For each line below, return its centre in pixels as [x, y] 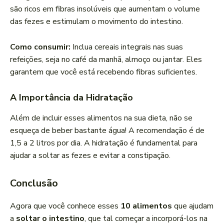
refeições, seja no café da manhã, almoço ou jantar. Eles [106, 60]
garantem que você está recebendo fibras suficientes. [103, 72]
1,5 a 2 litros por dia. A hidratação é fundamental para [104, 143]
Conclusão [34, 183]
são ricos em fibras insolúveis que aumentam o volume [105, 9]
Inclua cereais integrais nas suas [127, 47]
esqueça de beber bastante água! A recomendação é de [107, 131]
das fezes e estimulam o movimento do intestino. [96, 22]
